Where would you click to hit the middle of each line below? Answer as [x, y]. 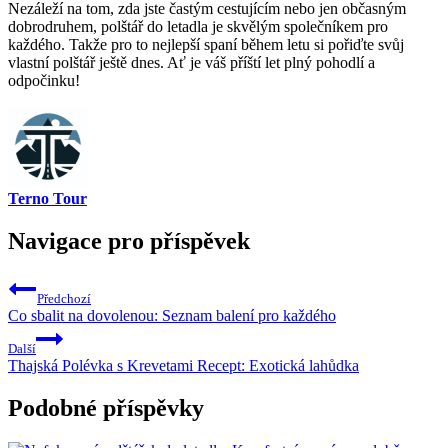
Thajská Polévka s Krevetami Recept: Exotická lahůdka [183, 365]
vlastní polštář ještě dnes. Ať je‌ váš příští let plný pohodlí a [191, 63]
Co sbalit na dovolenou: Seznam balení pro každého [172, 315]
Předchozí [64, 298]
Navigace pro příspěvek [129, 241]
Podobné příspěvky [106, 407]
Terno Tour [47, 199]
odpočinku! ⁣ [46, 81]
